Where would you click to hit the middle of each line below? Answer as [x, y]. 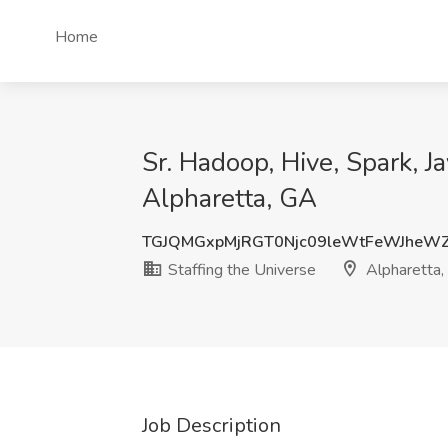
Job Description [211, 425]
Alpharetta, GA [229, 198]
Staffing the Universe [240, 270]
